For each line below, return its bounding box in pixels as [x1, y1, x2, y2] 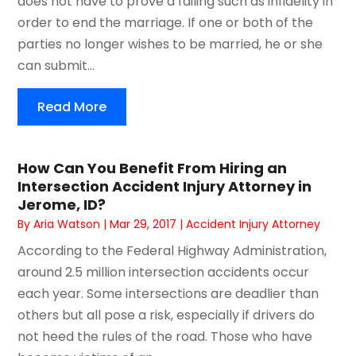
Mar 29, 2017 [110, 215, 177, 232]
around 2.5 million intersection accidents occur [17, 262, 310, 281]
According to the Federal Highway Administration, [17, 241, 327, 260]
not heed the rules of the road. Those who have [17, 327, 313, 346]
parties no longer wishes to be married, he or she [17, 34, 323, 53]
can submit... [17, 56, 95, 75]
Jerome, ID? [17, 194, 106, 215]
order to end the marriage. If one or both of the [17, 13, 314, 32]
